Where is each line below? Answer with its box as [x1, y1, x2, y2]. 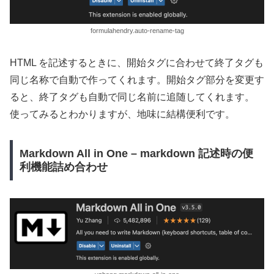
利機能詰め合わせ [19, 161, 108, 174]
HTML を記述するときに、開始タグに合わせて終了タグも [10, 57, 264, 68]
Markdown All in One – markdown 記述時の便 [19, 147, 253, 160]
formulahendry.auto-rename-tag [90, 26, 184, 34]
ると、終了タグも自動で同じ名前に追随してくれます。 [10, 91, 254, 102]
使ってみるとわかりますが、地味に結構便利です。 [10, 108, 235, 119]
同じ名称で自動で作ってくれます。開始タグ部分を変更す [10, 74, 264, 85]
